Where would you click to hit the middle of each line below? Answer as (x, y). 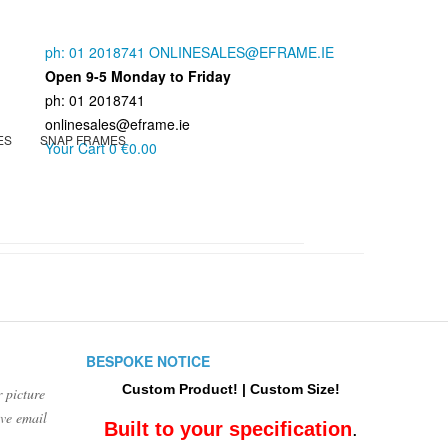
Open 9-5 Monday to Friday (138, 76)
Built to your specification (228, 429)
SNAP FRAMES (83, 140)
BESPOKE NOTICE (148, 361)
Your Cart (75, 148)
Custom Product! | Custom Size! (231, 389)
